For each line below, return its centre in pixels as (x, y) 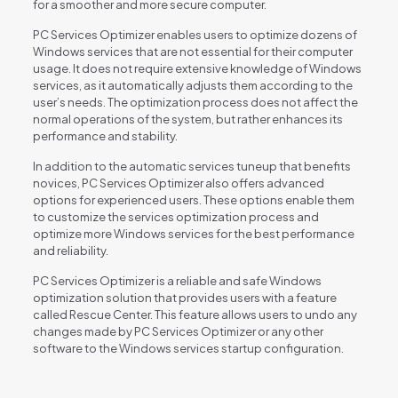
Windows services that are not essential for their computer (192, 51)
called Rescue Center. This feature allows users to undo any (195, 314)
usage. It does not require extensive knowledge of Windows (197, 68)
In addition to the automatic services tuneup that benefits (191, 166)
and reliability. (70, 250)
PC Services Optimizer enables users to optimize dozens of (195, 34)
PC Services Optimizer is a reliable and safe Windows (177, 280)
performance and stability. (105, 135)
